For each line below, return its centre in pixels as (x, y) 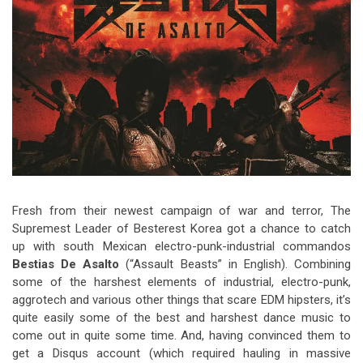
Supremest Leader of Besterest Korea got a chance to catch (181, 228)
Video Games (326, 9)
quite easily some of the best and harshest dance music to (181, 317)
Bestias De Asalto (66, 264)
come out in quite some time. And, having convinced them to (181, 335)
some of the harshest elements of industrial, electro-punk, (181, 282)
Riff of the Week (96, 22)
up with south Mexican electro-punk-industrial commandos (181, 246)
